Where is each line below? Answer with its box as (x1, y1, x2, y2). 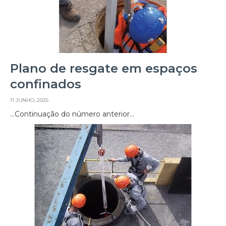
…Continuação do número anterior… (10, 109, 134, 119)
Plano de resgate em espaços (10, 61, 197, 76)
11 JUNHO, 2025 (10, 97, 48, 104)
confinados (10, 77, 81, 92)
